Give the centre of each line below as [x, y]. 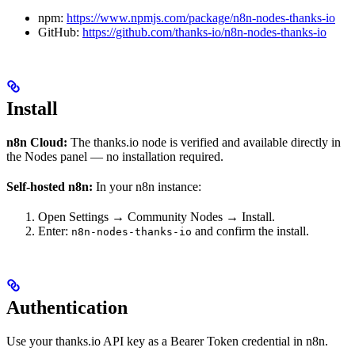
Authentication [67, 307]
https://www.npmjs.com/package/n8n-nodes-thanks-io [201, 17]
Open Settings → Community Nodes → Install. [157, 216]
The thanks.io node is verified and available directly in [204, 142]
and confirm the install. [250, 231]
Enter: [55, 231]
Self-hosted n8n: [50, 186]
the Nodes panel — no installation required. [115, 156]
